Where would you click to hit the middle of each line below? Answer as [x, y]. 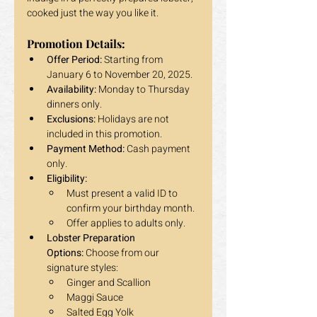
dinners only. [74, 104]
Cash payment [158, 149]
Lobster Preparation [92, 238]
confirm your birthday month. [131, 208]
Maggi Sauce [95, 298]
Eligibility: [67, 179]
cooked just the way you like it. [93, 13]
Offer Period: [74, 60]
